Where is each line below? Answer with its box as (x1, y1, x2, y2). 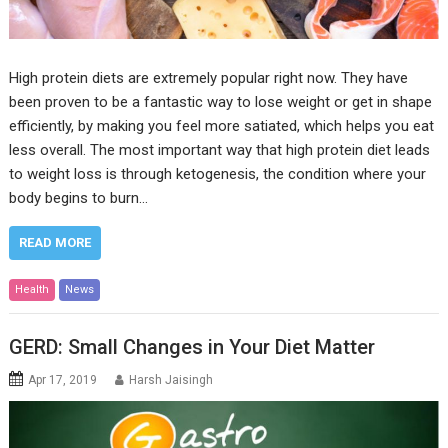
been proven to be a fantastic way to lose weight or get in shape (9, 93, 433, 112)
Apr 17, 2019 (28, 372, 98, 387)
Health (15, 283, 50, 297)
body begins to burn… (9, 189, 149, 208)
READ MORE (19, 235, 92, 251)
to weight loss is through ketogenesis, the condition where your (9, 165, 427, 184)
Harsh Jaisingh (129, 372, 214, 387)
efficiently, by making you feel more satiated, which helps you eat (9, 117, 435, 136)
